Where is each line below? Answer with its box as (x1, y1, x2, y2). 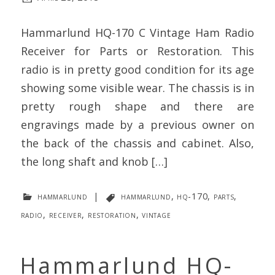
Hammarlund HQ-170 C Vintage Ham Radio (20, 25, 255, 41)
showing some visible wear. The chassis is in (20, 80, 255, 96)
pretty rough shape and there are (20, 99, 255, 114)
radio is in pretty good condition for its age (20, 62, 255, 77)
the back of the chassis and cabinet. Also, (20, 136, 255, 151)
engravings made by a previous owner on (20, 117, 255, 133)
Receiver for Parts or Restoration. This (20, 44, 255, 59)
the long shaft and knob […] (20, 154, 168, 169)
